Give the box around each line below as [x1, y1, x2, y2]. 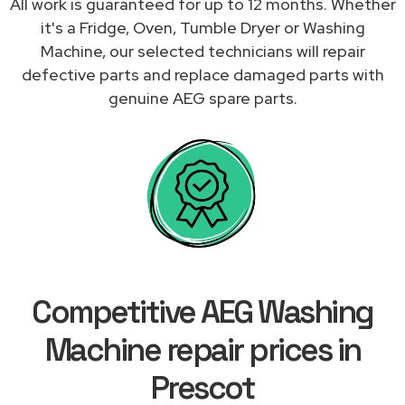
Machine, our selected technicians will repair [40, 40, 365, 61]
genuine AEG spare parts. [108, 87, 297, 108]
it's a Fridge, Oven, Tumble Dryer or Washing [40, 16, 365, 38]
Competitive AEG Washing [32, 291, 373, 332]
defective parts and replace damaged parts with [21, 63, 384, 85]
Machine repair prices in [44, 329, 361, 370]
